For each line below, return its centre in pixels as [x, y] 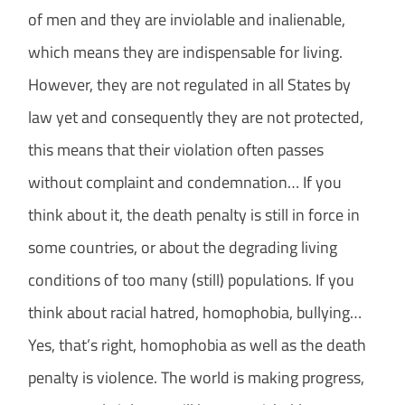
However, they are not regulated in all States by [190, 85]
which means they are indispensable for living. [186, 52]
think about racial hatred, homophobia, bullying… [195, 313]
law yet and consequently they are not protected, [196, 118]
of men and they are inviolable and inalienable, [187, 20]
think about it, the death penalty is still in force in [194, 215]
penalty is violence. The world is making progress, [197, 378]
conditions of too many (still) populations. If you [192, 280]
